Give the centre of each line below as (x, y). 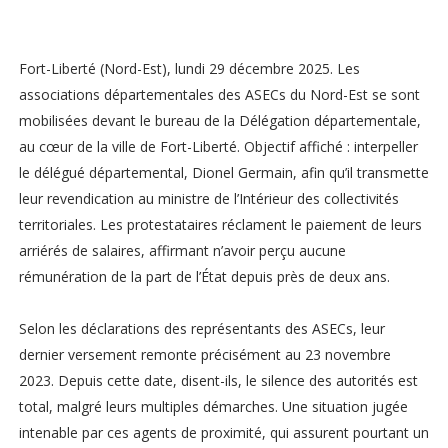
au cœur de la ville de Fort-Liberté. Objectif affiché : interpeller (218, 147)
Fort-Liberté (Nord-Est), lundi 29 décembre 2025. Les (189, 69)
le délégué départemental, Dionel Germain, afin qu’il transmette (223, 173)
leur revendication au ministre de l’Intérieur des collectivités (208, 199)
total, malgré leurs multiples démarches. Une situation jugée (213, 407)
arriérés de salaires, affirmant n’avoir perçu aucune (182, 251)
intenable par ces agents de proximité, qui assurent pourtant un (223, 433)
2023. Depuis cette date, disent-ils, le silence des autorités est (218, 381)
